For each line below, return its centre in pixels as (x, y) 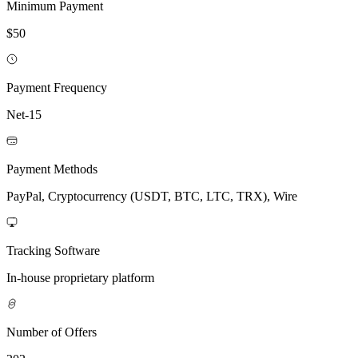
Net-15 (24, 114)
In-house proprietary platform (80, 277)
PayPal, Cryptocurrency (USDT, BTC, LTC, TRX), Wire (152, 196)
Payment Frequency (57, 87)
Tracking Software (53, 250)
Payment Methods (52, 169)
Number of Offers (52, 332)
